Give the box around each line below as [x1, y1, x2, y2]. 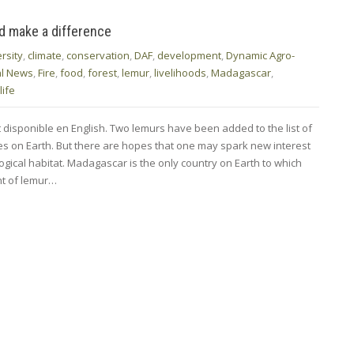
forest [88, 65, 117, 80]
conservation [66, 47, 130, 62]
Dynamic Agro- [226, 47, 295, 62]
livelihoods [154, 65, 206, 80]
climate [28, 47, 62, 62]
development [157, 47, 221, 62]
